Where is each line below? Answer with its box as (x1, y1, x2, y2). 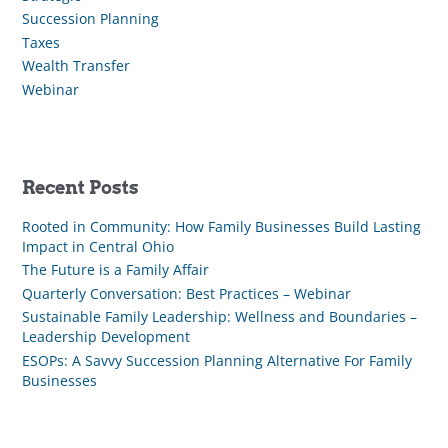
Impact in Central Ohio (21, 236, 174, 256)
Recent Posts (21, 176, 139, 198)
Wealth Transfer (21, 56, 130, 76)
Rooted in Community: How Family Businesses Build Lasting (21, 216, 421, 236)
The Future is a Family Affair (21, 260, 209, 280)
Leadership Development (21, 327, 190, 347)
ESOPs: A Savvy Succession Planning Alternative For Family (21, 350, 412, 370)
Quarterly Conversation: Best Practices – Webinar (21, 283, 351, 303)
